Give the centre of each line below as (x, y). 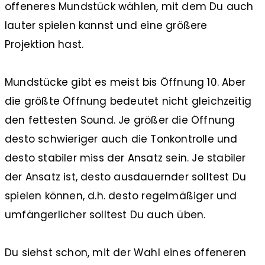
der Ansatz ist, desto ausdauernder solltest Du (126, 177)
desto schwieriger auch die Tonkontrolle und (121, 139)
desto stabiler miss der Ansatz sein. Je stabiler (125, 158)
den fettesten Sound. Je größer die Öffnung (120, 120)
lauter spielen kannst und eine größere (106, 25)
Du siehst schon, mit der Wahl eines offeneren (126, 252)
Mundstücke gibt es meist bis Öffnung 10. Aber (125, 82)
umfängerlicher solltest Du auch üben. (105, 214)
